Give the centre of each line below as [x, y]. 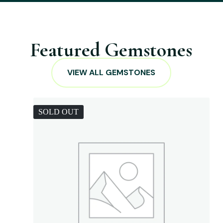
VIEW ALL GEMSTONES [111, 72]
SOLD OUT [58, 112]
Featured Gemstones [111, 50]
